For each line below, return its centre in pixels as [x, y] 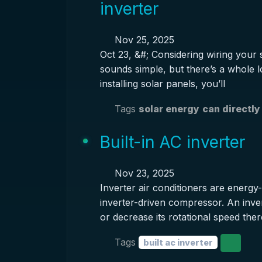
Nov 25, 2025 [143, 40]
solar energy [169, 108]
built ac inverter [178, 242]
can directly [231, 108]
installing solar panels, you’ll [162, 84]
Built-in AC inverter [172, 142]
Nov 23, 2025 [143, 173]
